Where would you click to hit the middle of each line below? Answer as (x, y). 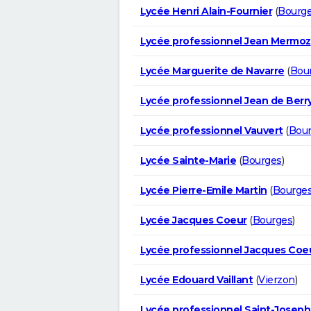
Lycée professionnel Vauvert (212, 130)
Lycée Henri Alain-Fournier (206, 11)
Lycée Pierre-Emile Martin (204, 190)
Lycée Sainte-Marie (188, 160)
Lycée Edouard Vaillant (196, 279)
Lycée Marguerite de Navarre (212, 70)
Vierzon (277, 279)
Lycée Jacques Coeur (194, 220)
